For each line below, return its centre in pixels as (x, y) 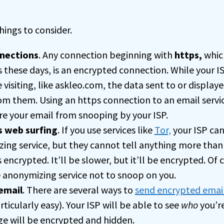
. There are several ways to (78, 189)
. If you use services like (106, 129)
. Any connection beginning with (106, 54)
